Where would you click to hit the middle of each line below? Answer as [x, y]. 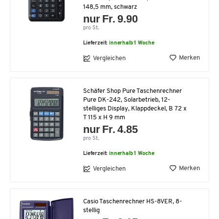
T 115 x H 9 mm [104, 118]
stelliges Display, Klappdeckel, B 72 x [135, 109]
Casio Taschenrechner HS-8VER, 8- [132, 202]
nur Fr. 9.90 [111, 19]
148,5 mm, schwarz [110, 7]
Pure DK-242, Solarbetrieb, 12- [127, 100]
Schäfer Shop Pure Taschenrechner [132, 91]
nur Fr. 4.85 [111, 130]
